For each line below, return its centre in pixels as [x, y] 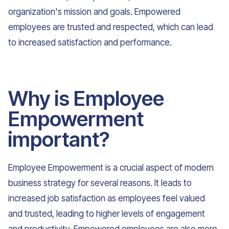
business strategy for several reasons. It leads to [100, 183]
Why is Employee [86, 98]
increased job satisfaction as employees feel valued [107, 198]
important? [59, 139]
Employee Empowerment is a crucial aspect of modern [111, 168]
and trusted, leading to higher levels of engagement [107, 214]
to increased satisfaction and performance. [90, 42]
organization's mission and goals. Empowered [94, 12]
